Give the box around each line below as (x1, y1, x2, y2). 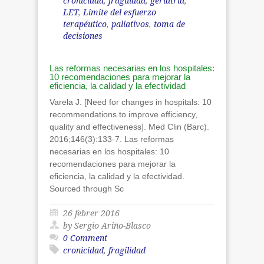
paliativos (111, 19, 149, 29)
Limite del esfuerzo (83, 7, 156, 17)
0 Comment (63, 233, 107, 243)
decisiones (63, 31, 103, 41)
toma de (154, 19, 185, 29)
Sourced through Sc (49, 183, 124, 193)
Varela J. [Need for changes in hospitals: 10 (49, 97, 212, 107)
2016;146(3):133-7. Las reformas (49, 134, 174, 144)
